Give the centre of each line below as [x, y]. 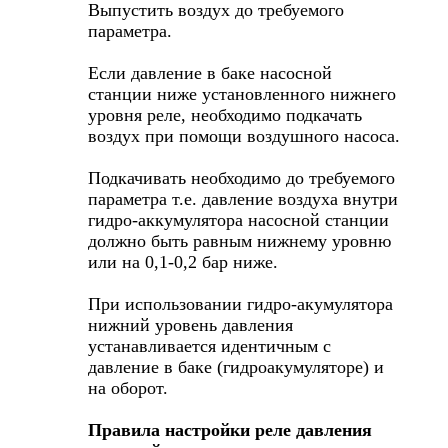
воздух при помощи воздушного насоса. [244, 135]
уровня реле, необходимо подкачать [225, 114]
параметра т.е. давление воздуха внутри [243, 198]
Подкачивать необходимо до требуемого [241, 177]
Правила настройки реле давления [230, 429]
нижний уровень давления [190, 324]
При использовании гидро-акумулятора [240, 303]
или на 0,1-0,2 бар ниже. [183, 261]
